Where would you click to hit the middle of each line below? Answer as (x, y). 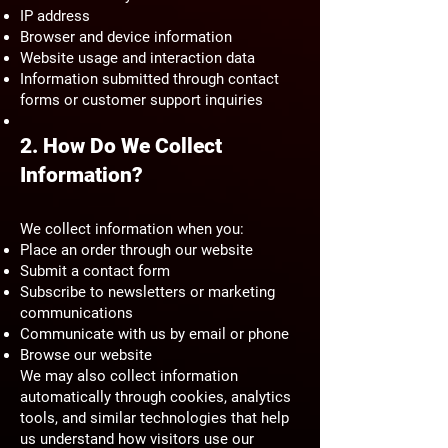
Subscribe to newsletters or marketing (147, 291)
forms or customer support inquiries (141, 99)
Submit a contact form (95, 270)
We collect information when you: (132, 228)
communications (76, 312)
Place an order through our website (136, 249)
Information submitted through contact (149, 78)
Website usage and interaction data (137, 57)
